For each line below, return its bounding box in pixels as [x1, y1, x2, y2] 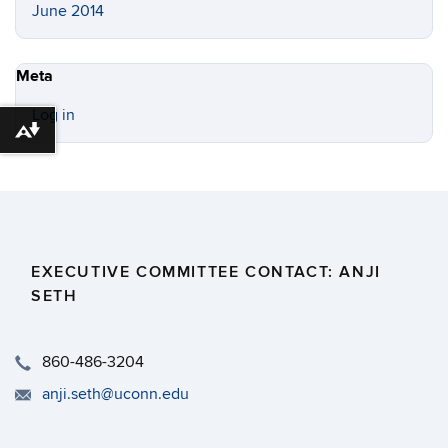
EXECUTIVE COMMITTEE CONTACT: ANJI [31, 262, 381, 282]
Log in [32, 105, 75, 126]
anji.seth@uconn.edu [42, 384, 189, 404]
